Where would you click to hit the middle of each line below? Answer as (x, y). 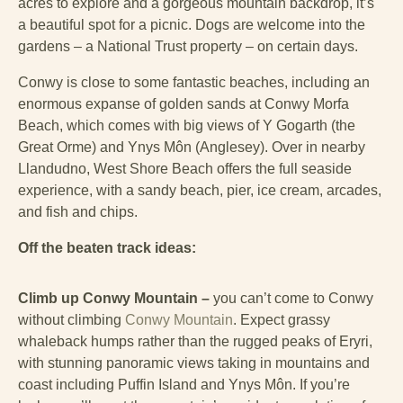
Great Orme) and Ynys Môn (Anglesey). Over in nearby (192, 148)
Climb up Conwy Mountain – (116, 299)
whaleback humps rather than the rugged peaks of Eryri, (195, 342)
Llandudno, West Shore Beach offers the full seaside (185, 169)
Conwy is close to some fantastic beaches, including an (194, 83)
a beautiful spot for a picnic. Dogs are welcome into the (192, 25)
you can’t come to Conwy (293, 299)
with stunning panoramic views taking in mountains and (194, 363)
